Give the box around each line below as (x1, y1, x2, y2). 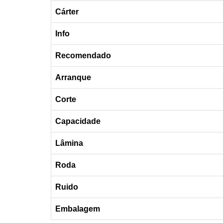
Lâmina (55, 139, 83, 148)
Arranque (55, 73, 91, 82)
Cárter (55, 7, 79, 16)
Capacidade (55, 117, 101, 126)
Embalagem (55, 205, 100, 214)
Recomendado (55, 51, 111, 60)
